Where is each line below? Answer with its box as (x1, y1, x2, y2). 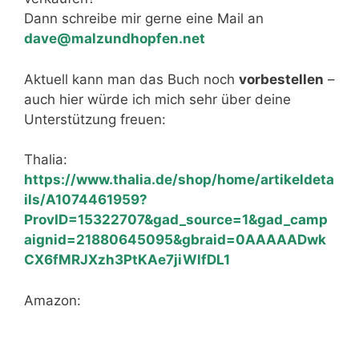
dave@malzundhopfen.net (24, 30, 205, 46)
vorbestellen (239, 71, 324, 87)
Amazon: (24, 292, 85, 309)
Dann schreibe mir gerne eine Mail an (24, 10, 264, 26)
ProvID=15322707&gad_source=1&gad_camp (24, 212, 328, 228)
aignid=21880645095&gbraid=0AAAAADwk (24, 232, 326, 248)
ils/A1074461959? (24, 192, 147, 208)
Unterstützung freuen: (24, 111, 166, 127)
